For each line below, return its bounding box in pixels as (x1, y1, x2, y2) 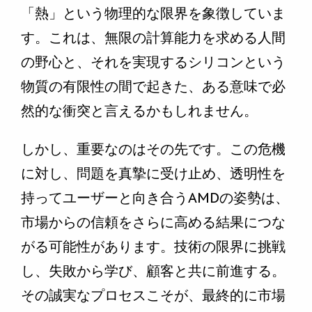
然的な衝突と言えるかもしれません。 (21, 102, 258, 120)
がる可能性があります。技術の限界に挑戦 (21, 237, 286, 256)
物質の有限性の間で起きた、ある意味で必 (21, 77, 286, 96)
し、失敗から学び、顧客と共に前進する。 (21, 262, 286, 281)
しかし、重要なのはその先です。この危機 (21, 140, 286, 159)
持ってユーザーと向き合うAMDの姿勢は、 (21, 189, 289, 208)
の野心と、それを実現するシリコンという (21, 53, 286, 72)
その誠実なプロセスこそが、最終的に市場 (21, 286, 286, 305)
